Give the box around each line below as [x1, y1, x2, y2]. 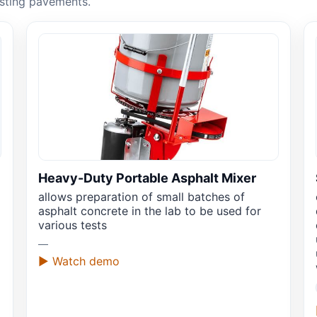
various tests [38, 218, 107, 233]
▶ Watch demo [38, 254, 120, 269]
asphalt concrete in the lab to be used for [38, 204, 261, 219]
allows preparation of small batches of [38, 190, 245, 204]
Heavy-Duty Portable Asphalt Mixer [38, 171, 256, 186]
